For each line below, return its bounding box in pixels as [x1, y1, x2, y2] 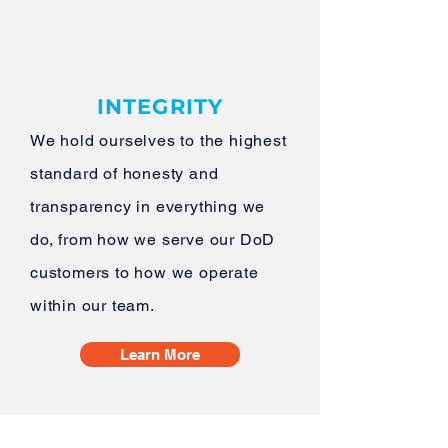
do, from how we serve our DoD [30, 230, 276, 249]
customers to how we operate [30, 263, 259, 282]
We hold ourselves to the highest [30, 131, 287, 150]
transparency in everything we [30, 197, 266, 216]
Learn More [120, 346, 200, 363]
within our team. [30, 296, 155, 315]
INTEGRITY [97, 94, 223, 119]
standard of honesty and [30, 164, 219, 183]
